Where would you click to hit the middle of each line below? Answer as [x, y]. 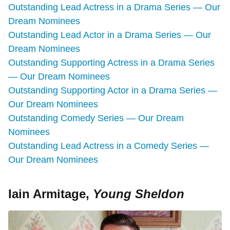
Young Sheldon [139, 194]
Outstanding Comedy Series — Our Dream [96, 118]
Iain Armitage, [51, 194]
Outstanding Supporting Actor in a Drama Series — [113, 91]
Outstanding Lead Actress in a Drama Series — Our [114, 7]
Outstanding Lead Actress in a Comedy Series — [109, 146]
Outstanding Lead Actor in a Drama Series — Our [110, 35]
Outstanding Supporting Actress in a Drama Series [111, 63]
